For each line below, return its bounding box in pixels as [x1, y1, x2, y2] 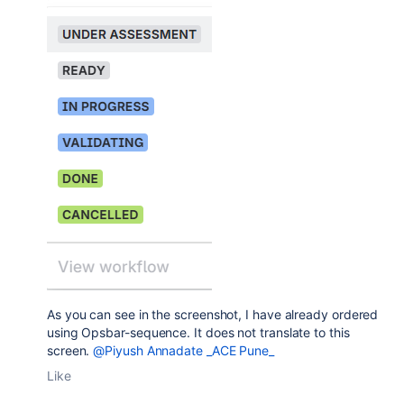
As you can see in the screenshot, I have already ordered [47, 307, 379, 323]
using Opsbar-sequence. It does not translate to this [47, 325, 350, 341]
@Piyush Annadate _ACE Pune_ [93, 343, 275, 359]
